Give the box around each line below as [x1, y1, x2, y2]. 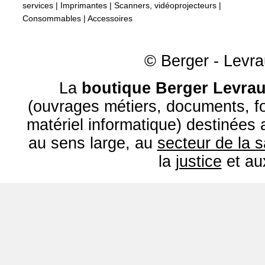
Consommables [22, 14, 81, 23]
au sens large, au [28, 134, 157, 152]
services [22, 1, 53, 10]
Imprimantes [60, 1, 107, 10]
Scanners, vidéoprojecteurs [114, 1, 216, 10]
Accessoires [88, 14, 132, 23]
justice [175, 153, 222, 170]
